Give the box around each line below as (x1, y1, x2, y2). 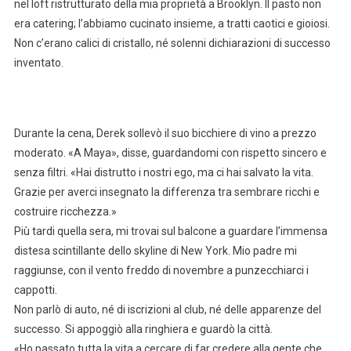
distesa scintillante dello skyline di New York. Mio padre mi (13, 244, 297, 258)
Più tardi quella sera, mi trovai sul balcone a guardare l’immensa (13, 225, 327, 238)
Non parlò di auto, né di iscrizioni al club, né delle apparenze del (13, 303, 321, 317)
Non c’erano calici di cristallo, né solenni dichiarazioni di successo (13, 37, 331, 50)
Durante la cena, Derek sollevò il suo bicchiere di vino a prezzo (13, 127, 317, 140)
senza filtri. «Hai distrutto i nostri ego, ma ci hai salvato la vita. (13, 166, 313, 179)
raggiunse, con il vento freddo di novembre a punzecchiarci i (13, 264, 309, 277)
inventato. (13, 56, 63, 70)
